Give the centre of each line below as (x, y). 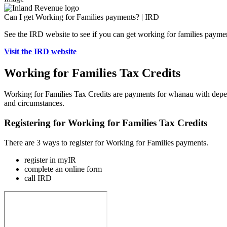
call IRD (38, 178)
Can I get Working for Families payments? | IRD (82, 17)
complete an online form (63, 169)
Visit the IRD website (40, 51)
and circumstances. (34, 103)
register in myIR (50, 160)
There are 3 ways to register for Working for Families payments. (106, 142)
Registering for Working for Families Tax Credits (106, 123)
